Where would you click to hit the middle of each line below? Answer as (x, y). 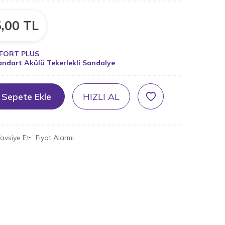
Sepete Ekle (26, 96)
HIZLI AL (101, 96)
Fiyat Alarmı (55, 138)
